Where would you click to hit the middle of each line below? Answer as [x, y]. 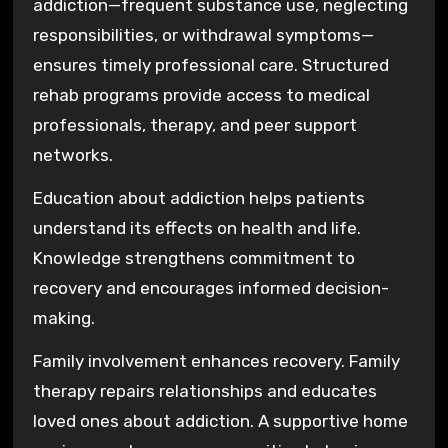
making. [63, 317]
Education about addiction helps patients [198, 197]
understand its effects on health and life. [196, 227]
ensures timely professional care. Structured [210, 65]
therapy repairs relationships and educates [204, 390]
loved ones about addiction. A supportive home [220, 420]
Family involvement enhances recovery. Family [216, 360]
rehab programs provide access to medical [201, 95]
